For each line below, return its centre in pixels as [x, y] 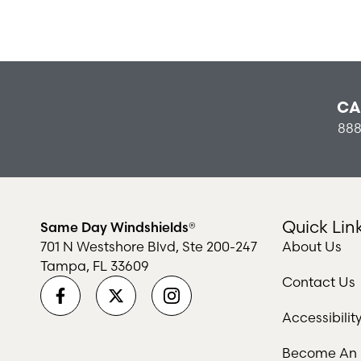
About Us [312, 247]
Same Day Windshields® [118, 228]
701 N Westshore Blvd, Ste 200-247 [149, 247]
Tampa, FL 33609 [95, 266]
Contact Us [319, 282]
